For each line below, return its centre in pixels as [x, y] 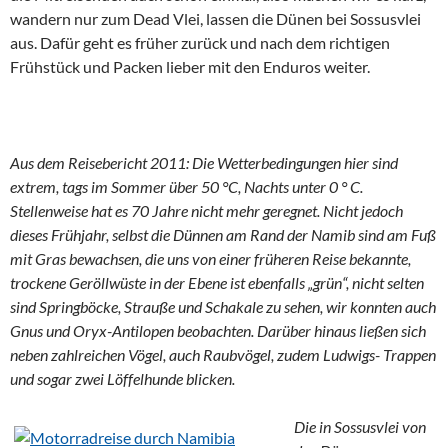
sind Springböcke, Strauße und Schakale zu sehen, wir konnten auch [223, 306]
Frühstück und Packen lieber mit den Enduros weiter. [190, 66]
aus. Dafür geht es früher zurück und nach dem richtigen [200, 42]
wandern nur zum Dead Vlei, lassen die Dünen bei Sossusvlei [215, 18]
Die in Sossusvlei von [360, 426]
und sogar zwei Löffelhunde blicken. [122, 378]
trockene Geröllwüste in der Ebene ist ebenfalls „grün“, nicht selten [217, 282]
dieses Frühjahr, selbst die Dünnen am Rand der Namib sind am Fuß [223, 234]
